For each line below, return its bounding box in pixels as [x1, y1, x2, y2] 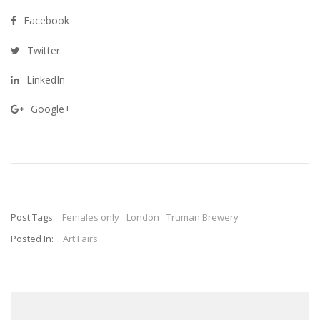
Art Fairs [62, 232, 98, 245]
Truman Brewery [166, 211, 239, 224]
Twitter [27, 43, 60, 57]
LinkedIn [26, 72, 65, 86]
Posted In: [11, 232, 54, 245]
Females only [61, 211, 119, 224]
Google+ [31, 102, 71, 116]
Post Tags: [11, 211, 55, 224]
